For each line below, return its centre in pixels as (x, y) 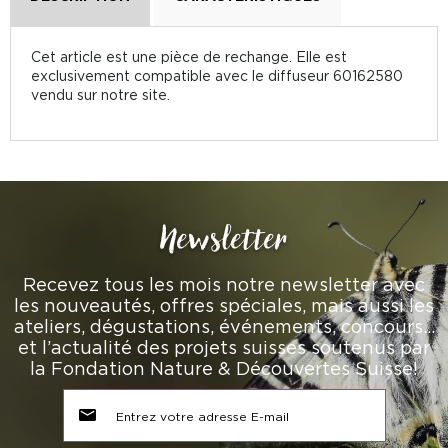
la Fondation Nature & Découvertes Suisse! (224, 368)
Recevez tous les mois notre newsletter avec (224, 284)
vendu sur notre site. (100, 94)
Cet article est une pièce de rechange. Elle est (189, 56)
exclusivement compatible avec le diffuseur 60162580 (217, 75)
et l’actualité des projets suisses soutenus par (224, 347)
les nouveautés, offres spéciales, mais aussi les (224, 305)
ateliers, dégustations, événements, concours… (224, 326)
